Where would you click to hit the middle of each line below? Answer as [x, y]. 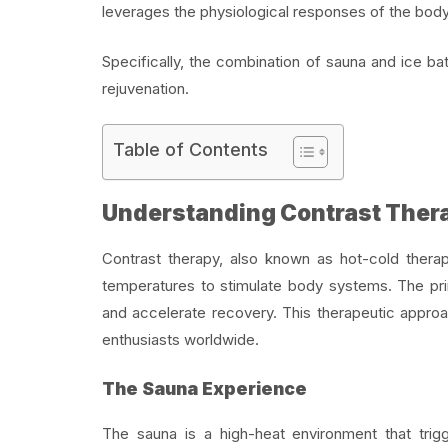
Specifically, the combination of [214, 61]
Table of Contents [190, 150]
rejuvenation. [145, 88]
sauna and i [365, 61]
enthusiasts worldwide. [180, 339]
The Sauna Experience [204, 389]
